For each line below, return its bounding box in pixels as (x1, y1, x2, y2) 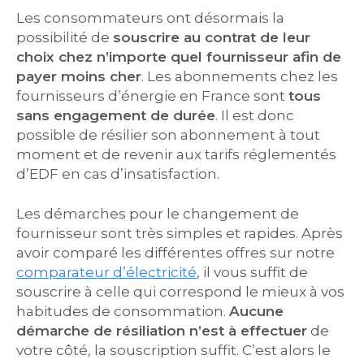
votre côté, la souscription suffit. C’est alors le (16, 342, 331, 358)
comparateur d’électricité (16, 264, 197, 280)
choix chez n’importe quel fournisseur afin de (16, 49, 341, 65)
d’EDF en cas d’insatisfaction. (16, 166, 219, 182)
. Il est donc (215, 107, 294, 123)
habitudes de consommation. (16, 303, 229, 319)
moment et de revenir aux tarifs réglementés (16, 146, 336, 162)
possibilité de (16, 29, 113, 45)
